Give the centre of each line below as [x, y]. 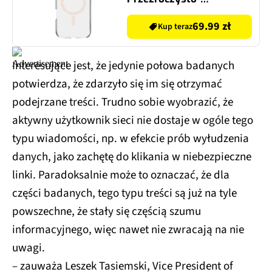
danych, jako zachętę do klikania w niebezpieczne [132, 157]
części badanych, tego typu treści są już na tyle [124, 194]
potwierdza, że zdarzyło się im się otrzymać [117, 84]
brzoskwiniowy [163, 13]
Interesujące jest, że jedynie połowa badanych [123, 66]
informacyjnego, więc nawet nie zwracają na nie [128, 230]
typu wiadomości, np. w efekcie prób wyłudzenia [131, 139]
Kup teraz [175, 27]
